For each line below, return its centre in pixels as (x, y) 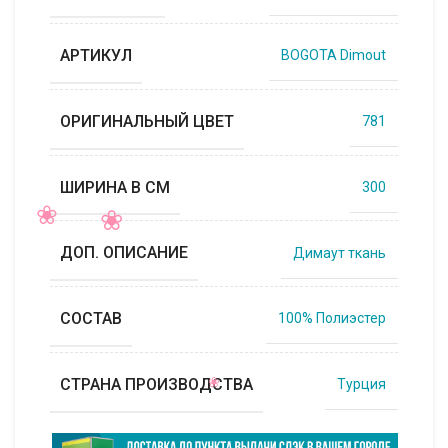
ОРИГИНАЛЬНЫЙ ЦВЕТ (147, 121)
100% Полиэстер (332, 318)
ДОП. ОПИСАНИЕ (124, 253)
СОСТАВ (91, 318)
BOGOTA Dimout (333, 55)
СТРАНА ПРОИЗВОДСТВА (156, 384)
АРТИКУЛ (96, 55)
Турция (361, 384)
